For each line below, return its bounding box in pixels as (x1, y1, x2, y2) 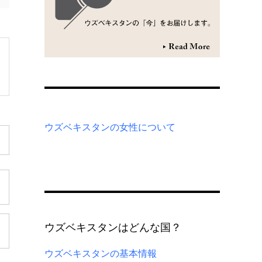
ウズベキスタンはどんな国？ (44, 222, 181, 234)
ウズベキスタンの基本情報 (44, 249, 157, 259)
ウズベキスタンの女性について (44, 122, 175, 133)
